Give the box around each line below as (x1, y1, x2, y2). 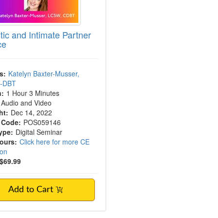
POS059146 (23, 117, 61, 127)
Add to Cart (8, 185, 56, 194)
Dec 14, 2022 (11, 108, 54, 117)
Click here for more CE (19, 137, 90, 146)
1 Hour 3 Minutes (6, 88, 60, 98)
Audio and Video (1, 98, 52, 108)
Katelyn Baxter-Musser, (8, 69, 80, 78)
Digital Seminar (16, 127, 63, 137)
